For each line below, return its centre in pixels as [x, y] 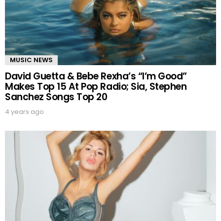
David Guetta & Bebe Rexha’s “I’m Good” [96, 76]
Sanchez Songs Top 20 [56, 97]
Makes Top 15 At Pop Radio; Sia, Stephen [96, 87]
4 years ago [24, 112]
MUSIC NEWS [31, 60]
